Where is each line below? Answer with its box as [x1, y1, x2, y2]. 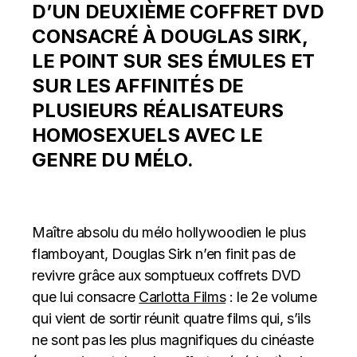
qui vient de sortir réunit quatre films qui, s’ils [32, 310, 311, 327]
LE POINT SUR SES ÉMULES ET [32, 49, 315, 73]
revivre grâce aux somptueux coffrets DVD [32, 267, 301, 284]
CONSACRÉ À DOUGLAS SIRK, [32, 25, 308, 48]
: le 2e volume [226, 288, 317, 305]
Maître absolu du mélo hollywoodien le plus [32, 224, 306, 241]
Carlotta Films [139, 288, 226, 305]
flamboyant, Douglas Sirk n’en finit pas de [32, 245, 296, 262]
